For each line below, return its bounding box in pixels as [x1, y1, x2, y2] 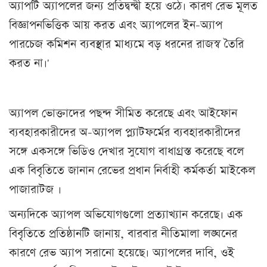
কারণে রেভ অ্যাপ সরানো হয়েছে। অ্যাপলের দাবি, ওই [9, 244, 234, 261]
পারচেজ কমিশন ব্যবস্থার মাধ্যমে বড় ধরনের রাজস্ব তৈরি [9, 36, 244, 52]
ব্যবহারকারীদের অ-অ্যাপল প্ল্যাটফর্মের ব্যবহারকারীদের [9, 124, 240, 141]
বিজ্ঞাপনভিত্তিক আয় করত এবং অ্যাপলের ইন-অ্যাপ [9, 17, 222, 33]
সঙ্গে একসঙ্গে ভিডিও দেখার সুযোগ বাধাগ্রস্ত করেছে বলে [9, 143, 244, 160]
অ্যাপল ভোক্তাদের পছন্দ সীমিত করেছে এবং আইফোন [9, 105, 237, 122]
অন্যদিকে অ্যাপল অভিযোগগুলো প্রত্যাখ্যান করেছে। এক [9, 206, 243, 223]
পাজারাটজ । [9, 181, 61, 198]
